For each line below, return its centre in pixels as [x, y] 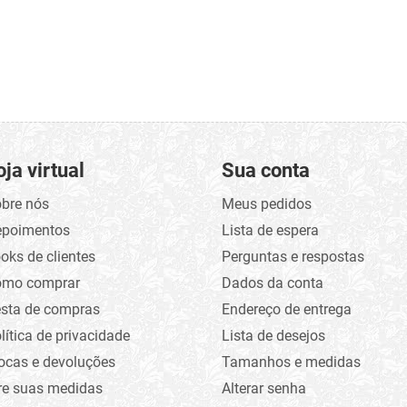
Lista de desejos [273, 335]
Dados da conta [272, 283]
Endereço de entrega [286, 309]
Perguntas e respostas [293, 256]
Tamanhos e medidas [291, 362]
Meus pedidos [266, 203]
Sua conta [265, 170]
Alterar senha [263, 388]
